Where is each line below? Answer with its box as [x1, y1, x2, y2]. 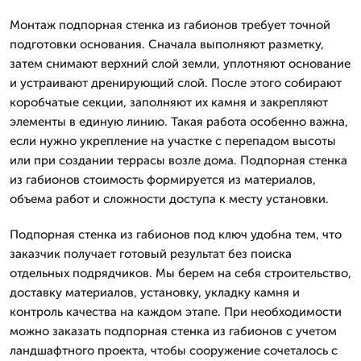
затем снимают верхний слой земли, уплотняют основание [10, 56, 351, 71]
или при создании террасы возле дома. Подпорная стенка [10, 152, 347, 168]
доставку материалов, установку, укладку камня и [10, 284, 300, 300]
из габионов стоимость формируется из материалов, [10, 172, 316, 187]
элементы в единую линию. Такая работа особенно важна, [10, 114, 348, 129]
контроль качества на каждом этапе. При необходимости [10, 304, 342, 319]
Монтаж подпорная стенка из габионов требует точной [10, 17, 330, 32]
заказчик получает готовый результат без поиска [10, 246, 292, 261]
